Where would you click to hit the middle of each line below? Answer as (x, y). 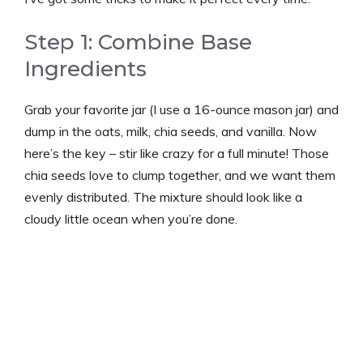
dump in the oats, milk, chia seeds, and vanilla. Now (171, 131)
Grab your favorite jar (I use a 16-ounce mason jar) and (181, 109)
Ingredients (85, 68)
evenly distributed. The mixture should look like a (163, 196)
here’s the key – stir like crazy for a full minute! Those (177, 153)
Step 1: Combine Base (138, 42)
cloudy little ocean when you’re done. (131, 218)
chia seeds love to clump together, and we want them (180, 175)
